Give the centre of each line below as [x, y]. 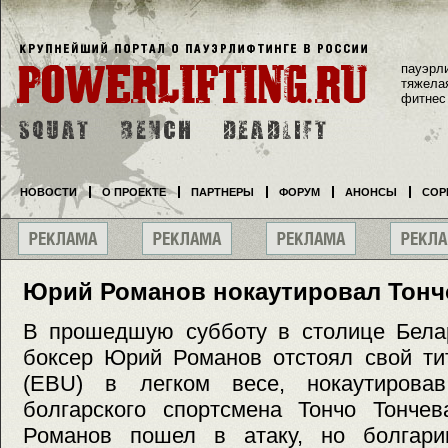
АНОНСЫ [371, 192]
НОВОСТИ [48, 192]
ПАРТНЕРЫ [222, 192]
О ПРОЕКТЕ [134, 192]
